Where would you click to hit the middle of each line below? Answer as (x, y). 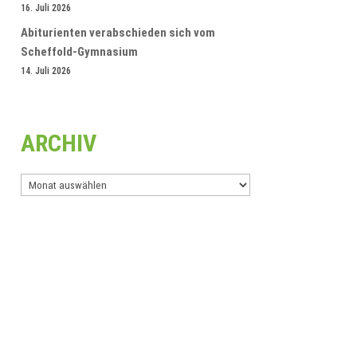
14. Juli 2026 (45, 71)
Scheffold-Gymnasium (79, 52)
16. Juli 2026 (45, 8)
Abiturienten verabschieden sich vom (118, 33)
